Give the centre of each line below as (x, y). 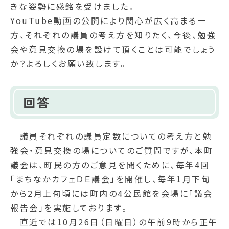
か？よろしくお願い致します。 (68, 63)
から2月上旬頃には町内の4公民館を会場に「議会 (112, 193)
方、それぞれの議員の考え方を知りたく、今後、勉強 (113, 35)
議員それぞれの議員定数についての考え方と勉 (111, 136)
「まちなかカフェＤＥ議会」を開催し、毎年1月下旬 (110, 179)
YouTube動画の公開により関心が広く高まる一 (108, 20)
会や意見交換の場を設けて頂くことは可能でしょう (113, 49)
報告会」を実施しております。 (69, 208)
